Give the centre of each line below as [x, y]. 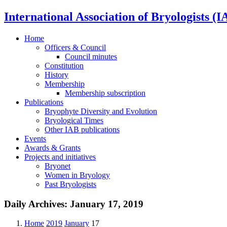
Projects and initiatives [60, 157]
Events [35, 138]
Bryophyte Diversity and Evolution [101, 111]
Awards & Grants [52, 147]
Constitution [64, 65]
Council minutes [91, 56]
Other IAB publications [82, 129]
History [56, 74]
